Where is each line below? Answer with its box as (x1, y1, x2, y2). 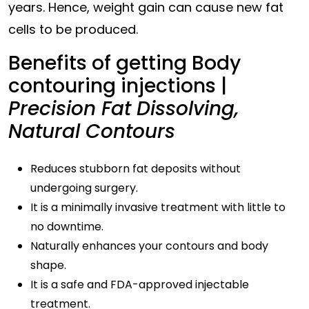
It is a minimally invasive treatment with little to (30, 199, 286, 215)
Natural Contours (8, 118, 175, 145)
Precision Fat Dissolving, (8, 95, 239, 122)
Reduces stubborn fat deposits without (30, 161, 241, 177)
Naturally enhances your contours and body (30, 238, 268, 254)
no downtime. (30, 219, 103, 235)
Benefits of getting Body (8, 50, 241, 77)
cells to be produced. (8, 21, 138, 38)
